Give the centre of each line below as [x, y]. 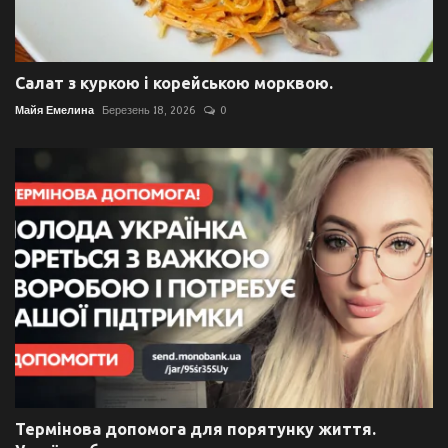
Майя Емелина [54, 110]
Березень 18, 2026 [149, 110]
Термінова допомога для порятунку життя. [195, 428]
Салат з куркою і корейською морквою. [174, 82]
